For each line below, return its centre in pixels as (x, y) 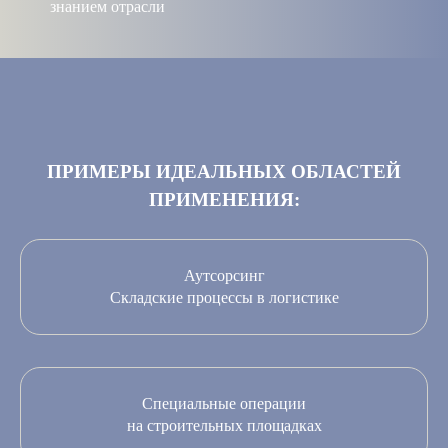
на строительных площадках (224, 425)
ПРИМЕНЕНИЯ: (224, 199)
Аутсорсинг (224, 275)
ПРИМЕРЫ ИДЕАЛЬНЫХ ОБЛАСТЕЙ (224, 171)
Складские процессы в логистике (224, 297)
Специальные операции (224, 403)
